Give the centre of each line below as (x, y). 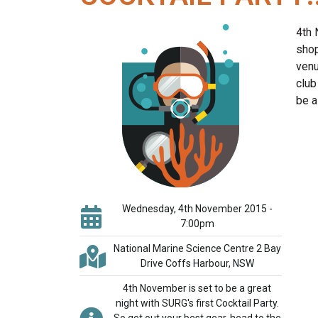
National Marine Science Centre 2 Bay (197, 248)
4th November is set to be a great (197, 288)
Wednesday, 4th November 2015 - (197, 209)
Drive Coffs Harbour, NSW (197, 263)
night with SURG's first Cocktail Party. (197, 303)
